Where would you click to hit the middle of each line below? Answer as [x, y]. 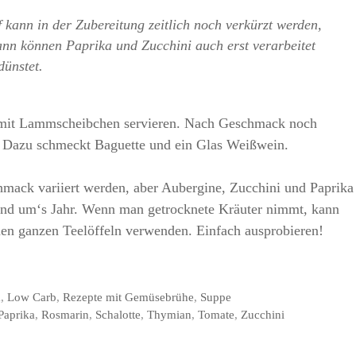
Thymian [170, 314]
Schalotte [118, 314]
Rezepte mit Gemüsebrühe [129, 296]
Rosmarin [66, 314]
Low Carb [32, 296]
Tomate [217, 314]
